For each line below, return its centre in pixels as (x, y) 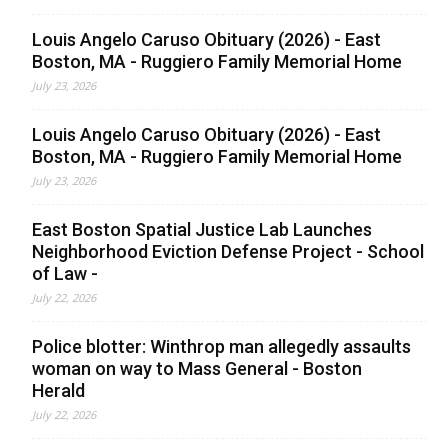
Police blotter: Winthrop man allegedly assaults (221, 346)
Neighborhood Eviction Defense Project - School (228, 251)
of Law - (65, 273)
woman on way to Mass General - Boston (197, 368)
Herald (58, 390)
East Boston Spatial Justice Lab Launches (202, 229)
